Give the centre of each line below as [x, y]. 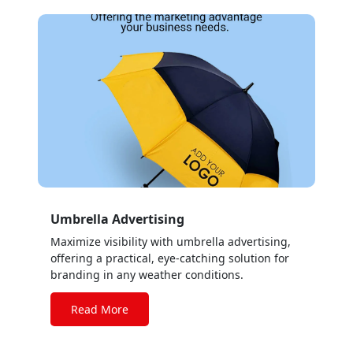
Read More [100, 309]
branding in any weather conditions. [147, 275]
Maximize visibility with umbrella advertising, [171, 242]
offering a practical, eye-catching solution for [170, 258]
